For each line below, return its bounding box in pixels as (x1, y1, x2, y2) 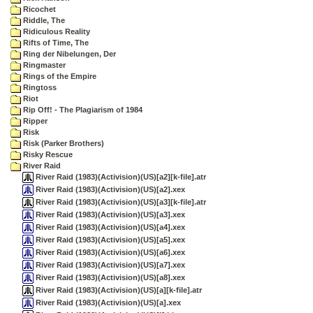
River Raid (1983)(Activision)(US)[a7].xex (34, 260, 185, 269)
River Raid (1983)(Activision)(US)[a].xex (34, 298, 181, 307)
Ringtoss (21, 83, 57, 92)
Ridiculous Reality (21, 27, 90, 36)
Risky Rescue (21, 150, 73, 159)
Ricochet (21, 5, 56, 13)
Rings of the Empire (21, 72, 96, 80)
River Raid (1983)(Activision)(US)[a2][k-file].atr (34, 172, 206, 181)
